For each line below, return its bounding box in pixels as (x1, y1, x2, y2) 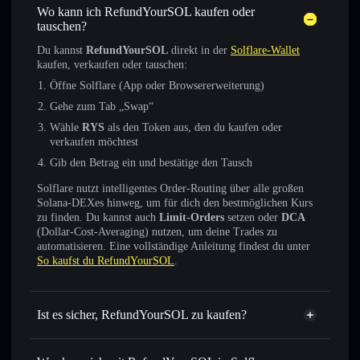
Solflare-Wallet (231, 44, 300, 56)
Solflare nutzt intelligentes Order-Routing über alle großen (37, 182, 304, 194)
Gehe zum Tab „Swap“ (50, 100, 153, 112)
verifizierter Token (153, 333, 243, 345)
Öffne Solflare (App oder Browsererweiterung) (50, 80, 264, 92)
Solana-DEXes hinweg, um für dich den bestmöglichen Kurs (37, 197, 313, 209)
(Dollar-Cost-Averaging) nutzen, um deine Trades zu (37, 226, 277, 238)
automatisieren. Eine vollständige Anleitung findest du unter (37, 240, 310, 252)
